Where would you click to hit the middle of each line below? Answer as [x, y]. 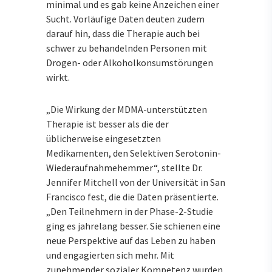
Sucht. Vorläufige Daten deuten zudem [125, 19]
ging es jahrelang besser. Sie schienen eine [133, 226]
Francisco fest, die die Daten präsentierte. [132, 197]
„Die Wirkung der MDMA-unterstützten [127, 110]
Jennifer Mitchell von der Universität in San [136, 182]
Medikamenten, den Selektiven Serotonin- [134, 153]
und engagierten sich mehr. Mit [110, 255]
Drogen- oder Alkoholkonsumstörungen [130, 63]
